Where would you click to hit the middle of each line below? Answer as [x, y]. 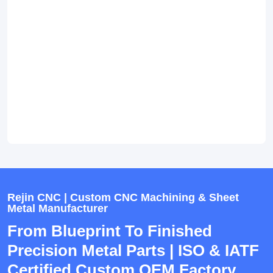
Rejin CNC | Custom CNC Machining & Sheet [123, 198]
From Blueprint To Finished [110, 231]
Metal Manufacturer [58, 209]
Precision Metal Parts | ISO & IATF [133, 251]
